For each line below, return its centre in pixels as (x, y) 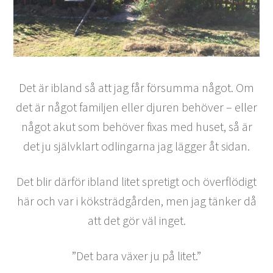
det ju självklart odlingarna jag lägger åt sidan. (136, 146)
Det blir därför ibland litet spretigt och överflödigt (136, 181)
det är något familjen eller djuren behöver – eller (136, 107)
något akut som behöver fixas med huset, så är (136, 126)
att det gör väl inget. (136, 220)
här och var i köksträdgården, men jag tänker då (136, 200)
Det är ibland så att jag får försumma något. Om (136, 87)
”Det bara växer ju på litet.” (136, 255)
